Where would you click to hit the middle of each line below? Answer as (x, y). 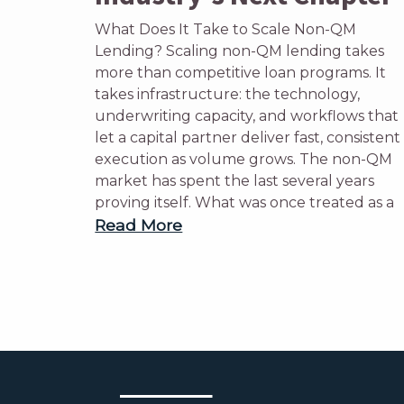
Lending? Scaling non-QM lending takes (240, 51)
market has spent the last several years (235, 181)
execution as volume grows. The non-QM (244, 159)
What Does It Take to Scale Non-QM (226, 29)
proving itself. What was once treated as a (245, 202)
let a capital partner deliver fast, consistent (248, 138)
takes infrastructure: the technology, (228, 94)
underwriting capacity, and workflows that (247, 116)
